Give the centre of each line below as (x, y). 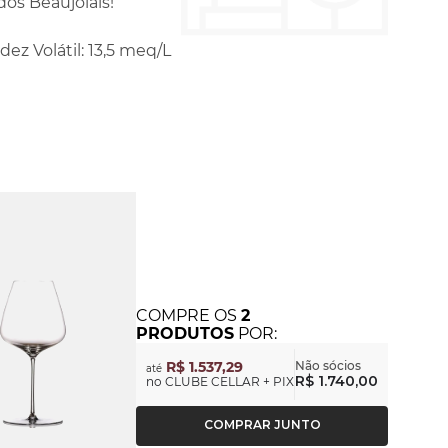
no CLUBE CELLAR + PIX (220, 382)
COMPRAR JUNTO (262, 425)
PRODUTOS (185, 333)
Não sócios (328, 366)
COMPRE (175, 315)
